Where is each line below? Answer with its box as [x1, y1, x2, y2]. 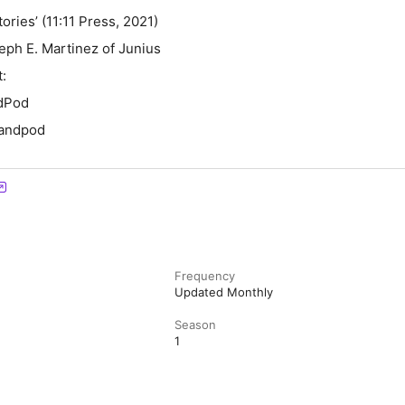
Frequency [174, 268, 236, 283]
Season [174, 317, 217, 332]
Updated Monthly [174, 285, 274, 299]
